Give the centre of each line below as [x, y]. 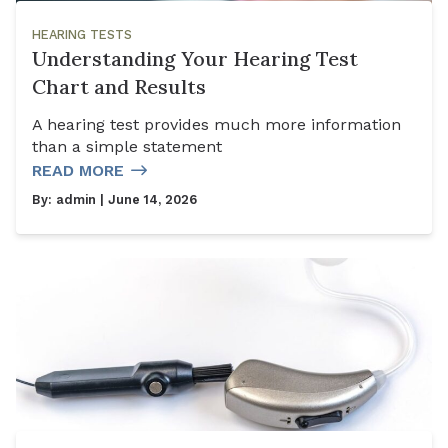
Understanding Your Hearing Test [195, 59]
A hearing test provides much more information [216, 125]
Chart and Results [119, 87]
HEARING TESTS [82, 35]
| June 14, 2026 [146, 200]
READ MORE [78, 171]
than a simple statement [127, 147]
